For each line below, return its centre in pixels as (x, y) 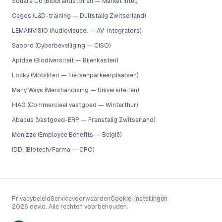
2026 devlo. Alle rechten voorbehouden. (70, 207)
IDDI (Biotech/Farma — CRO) (53, 150)
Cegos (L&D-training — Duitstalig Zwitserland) (79, 16)
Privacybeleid (31, 199)
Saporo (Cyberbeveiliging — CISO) (61, 46)
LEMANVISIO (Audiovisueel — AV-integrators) (77, 31)
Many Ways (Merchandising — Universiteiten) (75, 90)
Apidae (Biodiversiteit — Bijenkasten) (65, 60)
